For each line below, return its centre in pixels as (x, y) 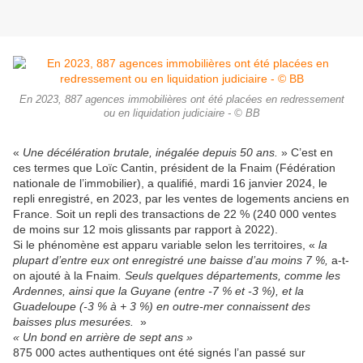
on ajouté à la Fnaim (66, 276)
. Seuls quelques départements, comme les (229, 276)
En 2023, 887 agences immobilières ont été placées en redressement (181, 100)
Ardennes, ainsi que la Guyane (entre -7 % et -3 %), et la (158, 291)
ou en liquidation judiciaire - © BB (181, 114)
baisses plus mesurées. (77, 322)
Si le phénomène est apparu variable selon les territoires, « (166, 245)
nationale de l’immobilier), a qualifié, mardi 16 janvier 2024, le (170, 184)
